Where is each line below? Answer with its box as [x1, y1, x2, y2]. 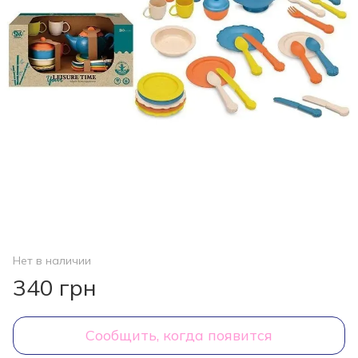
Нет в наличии [13, 253, 91, 268]
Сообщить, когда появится [86, 326, 272, 344]
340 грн [13, 273, 97, 301]
